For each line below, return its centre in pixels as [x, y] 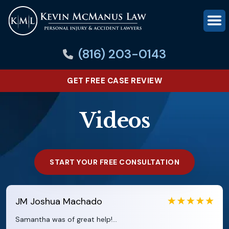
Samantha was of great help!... [66, 219]
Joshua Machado [66, 201]
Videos [114, 121]
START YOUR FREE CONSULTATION [114, 162]
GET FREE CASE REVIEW [114, 81]
